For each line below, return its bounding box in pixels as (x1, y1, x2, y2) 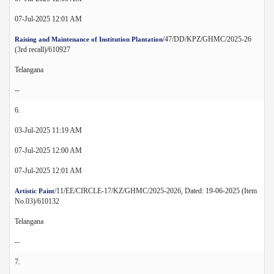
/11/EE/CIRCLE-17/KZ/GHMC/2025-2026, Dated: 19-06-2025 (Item (54, 186, 257, 195)
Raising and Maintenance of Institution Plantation (15, 35, 163, 43)
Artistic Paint (15, 187, 54, 194)
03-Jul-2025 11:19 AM (15, 125, 82, 135)
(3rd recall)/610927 (15, 45, 70, 54)
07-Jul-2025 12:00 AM (15, 146, 82, 155)
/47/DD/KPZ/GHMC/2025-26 (163, 34, 251, 43)
